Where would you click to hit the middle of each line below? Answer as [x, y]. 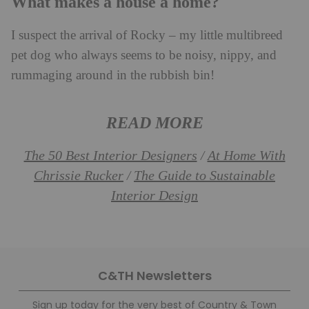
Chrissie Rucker [79, 176]
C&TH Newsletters [154, 276]
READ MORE [154, 123]
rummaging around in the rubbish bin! [113, 76]
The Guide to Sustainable [205, 176]
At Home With [246, 156]
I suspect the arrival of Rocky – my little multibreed [147, 36]
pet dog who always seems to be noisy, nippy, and [144, 56]
